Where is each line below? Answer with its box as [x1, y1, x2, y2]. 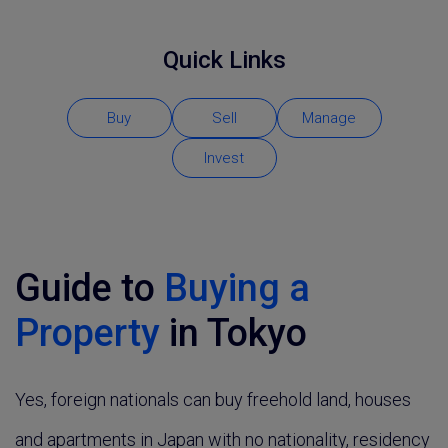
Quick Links [162, 46, 286, 74]
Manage [302, 109, 356, 127]
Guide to [15, 266, 164, 310]
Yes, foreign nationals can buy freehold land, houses [15, 389, 411, 410]
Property [15, 311, 160, 355]
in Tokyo [160, 311, 307, 355]
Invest [204, 149, 244, 167]
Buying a [164, 266, 310, 310]
